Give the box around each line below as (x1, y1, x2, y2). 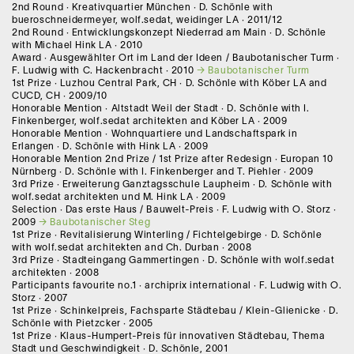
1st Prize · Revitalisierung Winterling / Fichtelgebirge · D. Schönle (12, 230, 322, 239)
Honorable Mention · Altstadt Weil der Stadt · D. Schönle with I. (12, 104, 310, 113)
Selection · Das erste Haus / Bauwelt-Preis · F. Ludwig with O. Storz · (12, 205, 337, 214)
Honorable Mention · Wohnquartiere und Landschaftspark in (12, 129, 298, 138)
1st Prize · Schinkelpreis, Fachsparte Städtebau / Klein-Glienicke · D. (12, 306, 339, 315)
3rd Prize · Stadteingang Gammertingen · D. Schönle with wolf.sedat (12, 255, 335, 265)
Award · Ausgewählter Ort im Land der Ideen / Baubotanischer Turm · (12, 53, 340, 62)
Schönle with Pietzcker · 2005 (12, 318, 153, 328)
